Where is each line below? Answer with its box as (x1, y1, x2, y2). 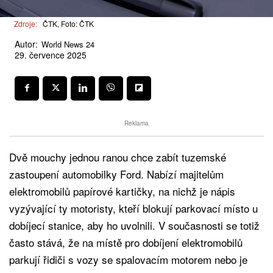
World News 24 (41, 38, 94, 50)
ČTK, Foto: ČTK (43, 18, 94, 29)
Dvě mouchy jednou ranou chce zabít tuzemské (9, 149, 226, 165)
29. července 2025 (15, 49, 87, 62)
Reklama (124, 118, 149, 127)
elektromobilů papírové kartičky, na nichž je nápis (9, 183, 235, 199)
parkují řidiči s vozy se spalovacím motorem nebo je (9, 251, 247, 267)
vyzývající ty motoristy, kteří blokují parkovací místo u (9, 200, 258, 216)
